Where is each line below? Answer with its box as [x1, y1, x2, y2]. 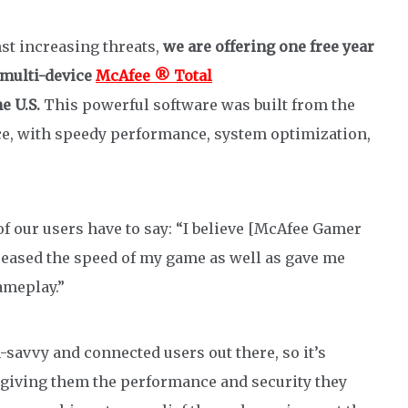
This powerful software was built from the [40, 95, 356, 114]
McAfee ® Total [96, 66, 212, 85]
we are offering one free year [163, 36, 374, 56]
